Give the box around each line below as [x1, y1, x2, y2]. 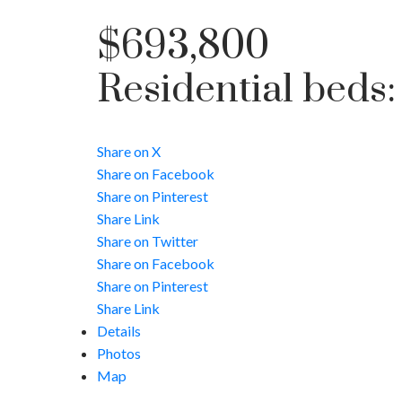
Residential [96, 66, 293, 115]
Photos [96, 345, 141, 363]
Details [96, 322, 141, 340]
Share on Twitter [96, 232, 198, 250]
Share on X [96, 143, 161, 161]
